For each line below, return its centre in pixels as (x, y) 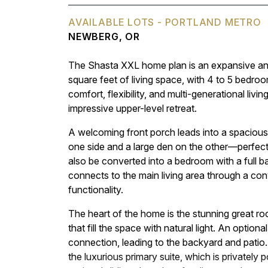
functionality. (96, 190)
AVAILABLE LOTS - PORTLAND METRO (165, 22)
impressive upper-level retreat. (133, 109)
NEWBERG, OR (104, 37)
